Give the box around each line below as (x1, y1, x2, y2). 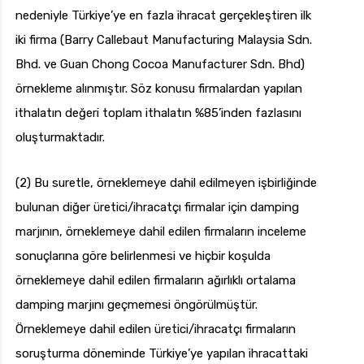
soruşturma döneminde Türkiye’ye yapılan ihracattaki (15, 346, 308, 362)
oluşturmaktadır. (15, 130, 105, 145)
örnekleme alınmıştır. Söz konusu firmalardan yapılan (15, 81, 302, 97)
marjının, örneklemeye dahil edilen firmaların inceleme (15, 224, 306, 240)
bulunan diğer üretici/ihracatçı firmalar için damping (15, 200, 299, 215)
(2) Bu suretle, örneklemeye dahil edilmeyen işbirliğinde (15, 175, 317, 191)
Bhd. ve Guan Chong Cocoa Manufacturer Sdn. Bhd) (15, 57, 305, 72)
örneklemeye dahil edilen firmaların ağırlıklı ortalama (15, 273, 296, 288)
